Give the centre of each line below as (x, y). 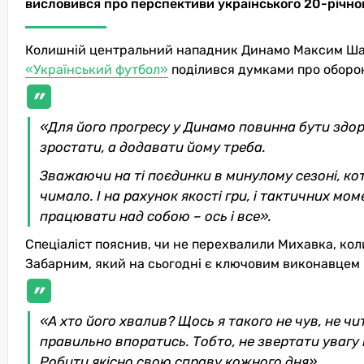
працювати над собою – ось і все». (156, 216)
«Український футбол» (97, 69)
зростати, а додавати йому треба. (153, 147)
